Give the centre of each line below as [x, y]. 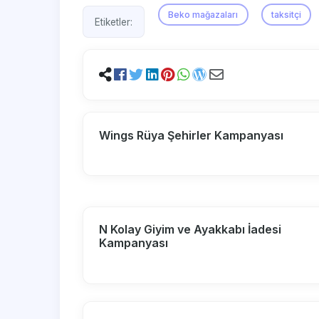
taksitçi [286, 14]
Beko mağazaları [203, 14]
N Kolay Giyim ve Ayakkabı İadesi [190, 230]
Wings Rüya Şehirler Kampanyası [192, 135]
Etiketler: [114, 22]
